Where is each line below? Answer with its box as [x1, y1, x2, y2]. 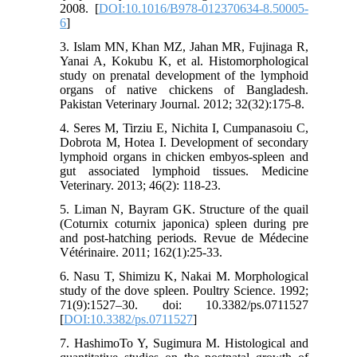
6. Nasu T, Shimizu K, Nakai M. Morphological [60, 269, 308, 284]
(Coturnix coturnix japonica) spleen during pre [60, 217, 308, 231]
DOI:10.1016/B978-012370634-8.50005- [98, 2, 308, 16]
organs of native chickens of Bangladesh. [60, 83, 308, 97]
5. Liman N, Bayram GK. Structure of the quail [60, 202, 308, 217]
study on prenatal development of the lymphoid [60, 69, 308, 83]
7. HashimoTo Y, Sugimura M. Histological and [60, 336, 308, 351]
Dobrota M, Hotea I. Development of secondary [60, 135, 308, 150]
